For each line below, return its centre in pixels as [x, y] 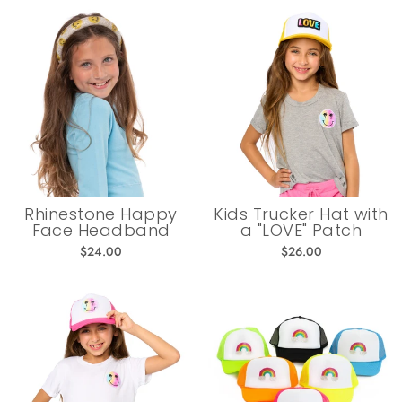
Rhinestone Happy [101, 214]
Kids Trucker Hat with [301, 214]
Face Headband [101, 230]
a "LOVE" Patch [301, 230]
